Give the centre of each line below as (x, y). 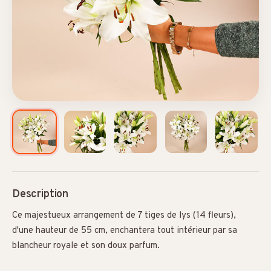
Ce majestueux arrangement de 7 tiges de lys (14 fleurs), (124, 215)
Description (41, 194)
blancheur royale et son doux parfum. (86, 246)
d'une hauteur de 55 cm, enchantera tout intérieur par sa (125, 230)
